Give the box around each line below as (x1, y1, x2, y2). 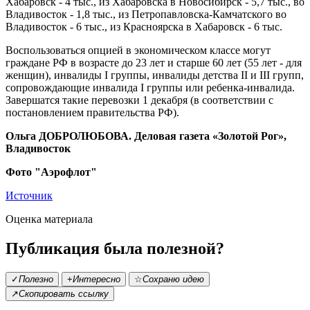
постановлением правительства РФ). (6, 107, 179, 119)
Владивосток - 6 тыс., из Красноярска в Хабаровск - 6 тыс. (6, 21, 282, 33)
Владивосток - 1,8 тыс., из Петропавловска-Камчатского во (6, 8, 286, 21)
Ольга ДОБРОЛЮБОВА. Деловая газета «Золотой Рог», (6, 130, 286, 143)
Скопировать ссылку (19, 289, 109, 300)
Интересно (73, 274, 120, 285)
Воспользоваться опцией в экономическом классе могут (6, 44, 271, 57)
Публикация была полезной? (6, 239, 224, 258)
